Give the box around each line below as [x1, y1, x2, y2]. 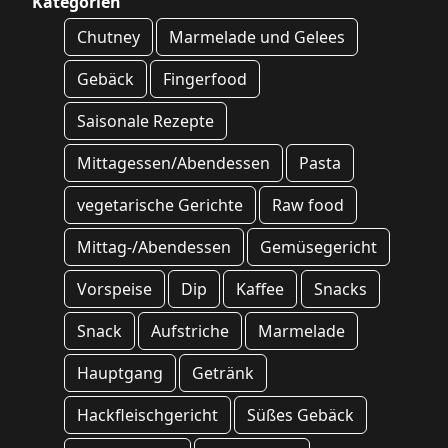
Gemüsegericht [260, 236, 378, 259]
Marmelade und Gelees [169, 26, 346, 49]
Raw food [272, 194, 345, 217]
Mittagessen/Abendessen [77, 152, 270, 175]
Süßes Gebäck [247, 404, 355, 427]
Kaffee [236, 278, 285, 301]
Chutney [77, 26, 140, 49]
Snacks [313, 278, 367, 301]
